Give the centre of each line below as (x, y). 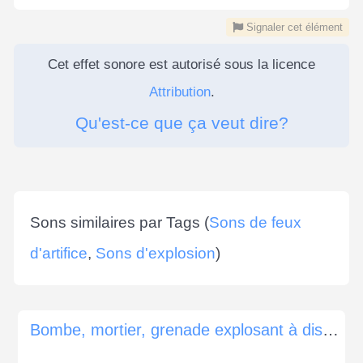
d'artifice (59, 253)
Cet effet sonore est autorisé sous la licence (181, 64)
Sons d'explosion (156, 253)
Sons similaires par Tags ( (120, 222)
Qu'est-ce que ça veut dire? (181, 122)
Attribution (179, 92)
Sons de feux (255, 222)
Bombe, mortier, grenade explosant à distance (331, 329)
